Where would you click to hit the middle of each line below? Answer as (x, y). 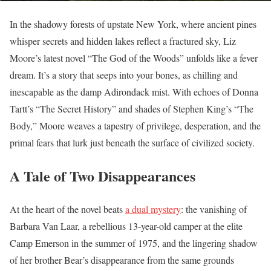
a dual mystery (153, 209)
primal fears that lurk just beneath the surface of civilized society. (132, 142)
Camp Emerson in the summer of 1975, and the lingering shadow (134, 243)
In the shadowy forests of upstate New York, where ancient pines (133, 24)
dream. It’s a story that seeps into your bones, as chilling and (124, 75)
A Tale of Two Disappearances (103, 175)
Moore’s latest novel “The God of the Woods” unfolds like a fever (134, 58)
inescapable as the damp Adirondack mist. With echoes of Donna (134, 92)
